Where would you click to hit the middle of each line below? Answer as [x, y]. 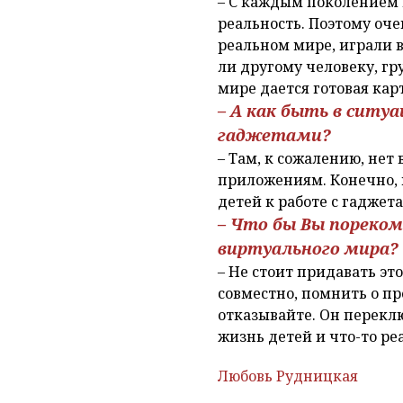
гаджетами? [274, 134]
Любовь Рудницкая [288, 376]
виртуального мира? [308, 248]
